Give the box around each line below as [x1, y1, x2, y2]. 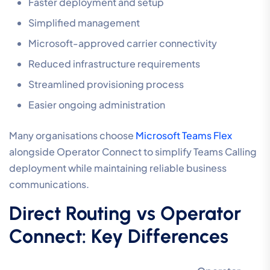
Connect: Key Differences [9, 225, 228, 248]
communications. [9, 178, 89, 191]
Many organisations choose [9, 129, 136, 142]
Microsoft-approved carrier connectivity [28, 37, 217, 50]
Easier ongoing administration [28, 98, 165, 111]
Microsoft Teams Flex [136, 129, 232, 142]
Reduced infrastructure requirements [28, 57, 200, 71]
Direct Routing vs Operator [9, 202, 241, 225]
